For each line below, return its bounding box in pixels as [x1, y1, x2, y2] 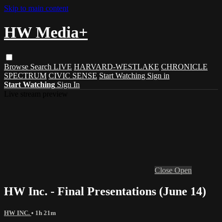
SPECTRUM [4, 71, 47, 80]
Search [30, 62, 54, 71]
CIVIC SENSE [49, 71, 97, 80]
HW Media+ [4, 23, 88, 42]
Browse [4, 62, 30, 71]
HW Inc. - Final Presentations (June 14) [4, 184, 206, 198]
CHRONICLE [161, 62, 208, 71]
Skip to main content [4, 4, 68, 12]
